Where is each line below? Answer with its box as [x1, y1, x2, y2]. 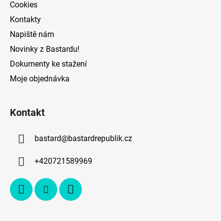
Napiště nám [10, 29, 54, 39]
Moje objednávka [10, 74, 70, 83]
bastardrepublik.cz [68, 134, 132, 144]
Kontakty [10, 14, 41, 24]
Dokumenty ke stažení [10, 59, 87, 69]
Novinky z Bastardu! [10, 44, 79, 54]
